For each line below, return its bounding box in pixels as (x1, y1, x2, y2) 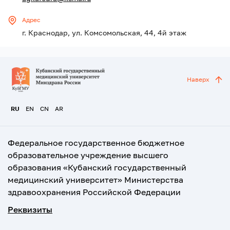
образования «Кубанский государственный (8, 162, 186, 172)
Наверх (187, 75, 209, 83)
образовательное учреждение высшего (8, 150, 168, 160)
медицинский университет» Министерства (8, 175, 183, 185)
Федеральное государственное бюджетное (8, 138, 184, 148)
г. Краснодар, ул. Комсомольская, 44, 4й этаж (22, 28, 186, 37)
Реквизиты (8, 204, 52, 215)
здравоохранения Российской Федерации (8, 187, 181, 197)
